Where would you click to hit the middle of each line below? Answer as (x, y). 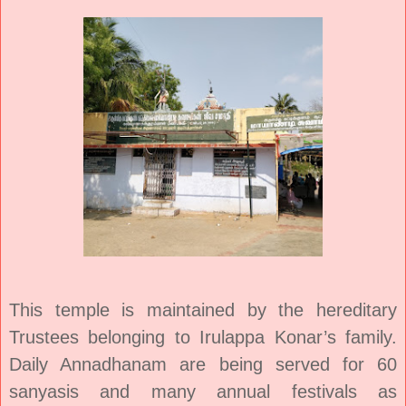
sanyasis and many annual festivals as (203, 391)
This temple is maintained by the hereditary (203, 309)
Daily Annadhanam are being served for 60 (203, 364)
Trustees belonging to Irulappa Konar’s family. (203, 337)
